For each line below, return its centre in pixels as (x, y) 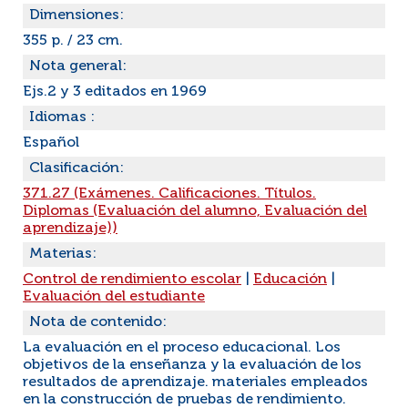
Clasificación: (76, 168)
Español (51, 143)
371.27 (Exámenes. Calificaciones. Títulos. (169, 194)
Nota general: (78, 66)
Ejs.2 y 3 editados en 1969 (115, 92)
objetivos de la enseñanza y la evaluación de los (192, 365)
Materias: (63, 254)
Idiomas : (62, 117)
